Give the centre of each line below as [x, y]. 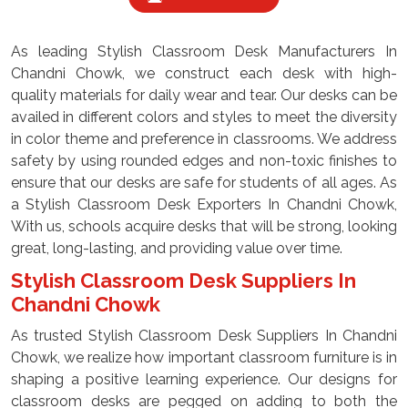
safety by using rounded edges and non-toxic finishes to [204, 161]
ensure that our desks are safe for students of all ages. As [204, 183]
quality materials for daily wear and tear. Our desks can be [204, 95]
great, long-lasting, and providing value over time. [177, 248]
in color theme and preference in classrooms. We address [204, 139]
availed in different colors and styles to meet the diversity [204, 117]
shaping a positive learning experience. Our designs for [204, 379]
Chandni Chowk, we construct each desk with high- [204, 73]
